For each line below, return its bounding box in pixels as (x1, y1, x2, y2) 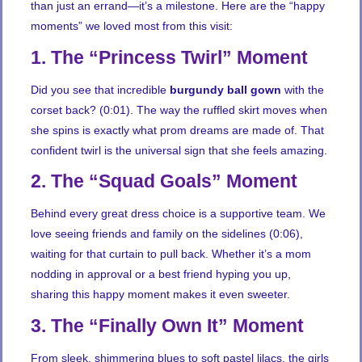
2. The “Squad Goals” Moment (31, 170, 297, 192)
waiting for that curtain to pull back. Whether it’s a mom (31, 247, 311, 261)
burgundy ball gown (170, 82, 281, 96)
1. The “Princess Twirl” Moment (31, 46, 308, 68)
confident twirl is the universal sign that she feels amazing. (31, 143, 327, 157)
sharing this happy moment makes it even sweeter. (31, 288, 290, 301)
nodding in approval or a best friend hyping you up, (31, 267, 291, 281)
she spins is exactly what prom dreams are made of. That (31, 123, 324, 137)
